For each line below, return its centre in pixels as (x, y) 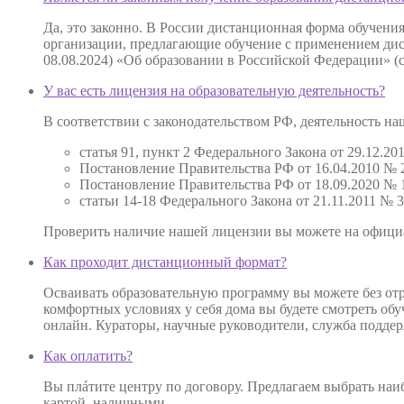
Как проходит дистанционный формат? (165, 262)
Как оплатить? (88, 355)
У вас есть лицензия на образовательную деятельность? (214, 90)
